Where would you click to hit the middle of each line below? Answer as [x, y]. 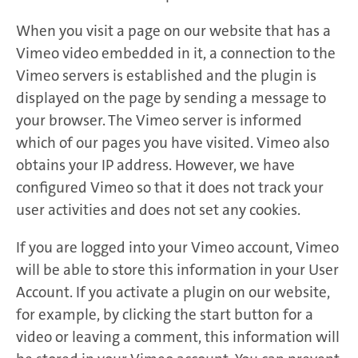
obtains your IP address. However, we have [155, 165]
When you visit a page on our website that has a [173, 31]
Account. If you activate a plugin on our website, [173, 292]
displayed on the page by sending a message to [171, 98]
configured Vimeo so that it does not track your [170, 188]
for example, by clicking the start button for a [165, 315]
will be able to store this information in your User [177, 270]
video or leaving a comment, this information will [178, 337]
